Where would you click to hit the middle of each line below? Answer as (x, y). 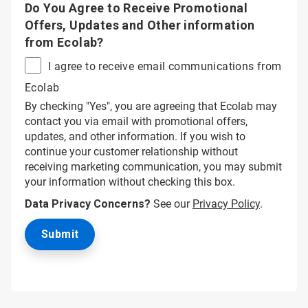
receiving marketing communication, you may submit (153, 166)
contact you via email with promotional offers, (136, 121)
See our (172, 203)
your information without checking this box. (130, 181)
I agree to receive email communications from (165, 66)
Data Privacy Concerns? (88, 203)
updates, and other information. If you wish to (135, 136)
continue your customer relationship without (131, 151)
